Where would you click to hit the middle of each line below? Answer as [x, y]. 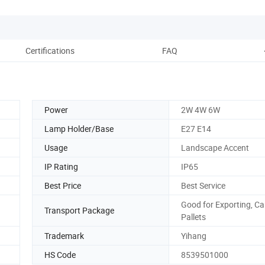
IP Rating [61, 166]
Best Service [203, 185]
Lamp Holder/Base [79, 128]
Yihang [194, 235]
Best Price [63, 185]
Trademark [64, 235]
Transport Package [79, 211]
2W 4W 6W [201, 109]
